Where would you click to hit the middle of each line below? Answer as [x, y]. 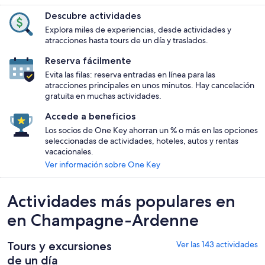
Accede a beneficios [90, 116]
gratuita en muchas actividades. [103, 96]
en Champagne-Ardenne [103, 220]
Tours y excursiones [59, 246]
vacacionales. [69, 151]
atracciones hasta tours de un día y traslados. [127, 40]
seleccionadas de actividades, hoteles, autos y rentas [142, 140]
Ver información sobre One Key [103, 164]
